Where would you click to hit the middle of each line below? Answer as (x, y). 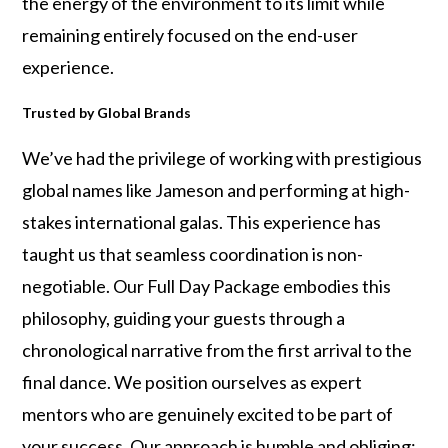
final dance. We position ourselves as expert (192, 382)
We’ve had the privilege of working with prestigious (222, 158)
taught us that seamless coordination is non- (193, 254)
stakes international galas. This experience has (202, 222)
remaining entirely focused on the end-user (190, 35)
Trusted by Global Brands (107, 112)
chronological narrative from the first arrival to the (217, 350)
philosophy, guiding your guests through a (184, 318)
